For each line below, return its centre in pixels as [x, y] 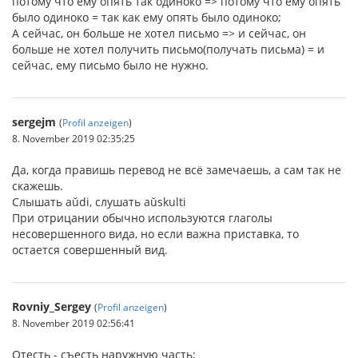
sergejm [34, 122]
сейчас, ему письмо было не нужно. [110, 66]
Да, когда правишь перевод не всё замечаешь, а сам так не [177, 170]
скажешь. [38, 186]
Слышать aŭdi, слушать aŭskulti [99, 202]
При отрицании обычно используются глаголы [142, 218]
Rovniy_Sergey [52, 307]
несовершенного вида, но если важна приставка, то [155, 234]
